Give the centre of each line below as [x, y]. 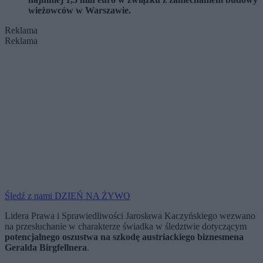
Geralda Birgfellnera [46, 248]
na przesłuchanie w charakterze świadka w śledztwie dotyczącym [126, 227]
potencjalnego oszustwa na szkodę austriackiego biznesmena [124, 237]
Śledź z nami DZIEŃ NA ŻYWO [68, 196]
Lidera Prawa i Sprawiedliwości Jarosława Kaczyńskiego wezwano [130, 216]
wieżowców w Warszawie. [80, 11]
